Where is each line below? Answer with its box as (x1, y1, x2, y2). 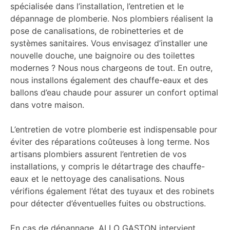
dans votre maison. (10, 100, 84, 110)
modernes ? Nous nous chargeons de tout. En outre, (10, 63, 213, 73)
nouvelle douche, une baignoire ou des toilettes (10, 50, 195, 61)
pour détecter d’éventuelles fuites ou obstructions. (10, 198, 206, 209)
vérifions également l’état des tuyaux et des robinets (10, 186, 214, 197)
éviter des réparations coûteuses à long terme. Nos (10, 137, 209, 147)
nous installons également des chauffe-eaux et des (10, 75, 208, 86)
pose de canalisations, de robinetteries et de (10, 26, 183, 36)
